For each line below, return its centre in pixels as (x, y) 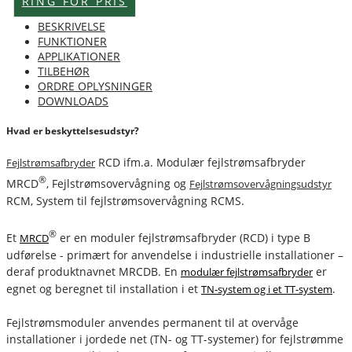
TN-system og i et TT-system (267, 289)
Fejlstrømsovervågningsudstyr (260, 183)
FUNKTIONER (72, 41)
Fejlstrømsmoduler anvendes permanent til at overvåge (152, 322)
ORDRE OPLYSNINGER (95, 86)
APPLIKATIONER (79, 56)
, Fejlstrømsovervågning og (118, 183)
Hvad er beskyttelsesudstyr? (73, 130)
